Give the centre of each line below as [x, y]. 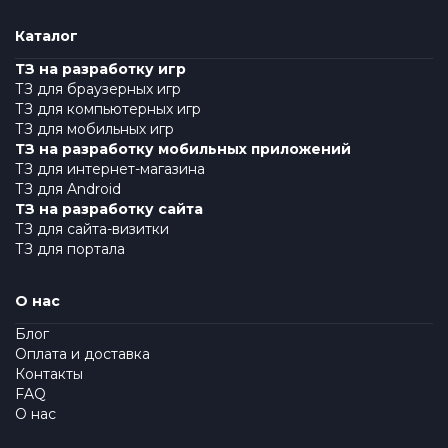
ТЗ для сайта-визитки [92, 229]
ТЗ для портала [70, 249]
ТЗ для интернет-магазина [110, 169]
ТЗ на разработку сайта [109, 209]
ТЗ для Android [68, 189]
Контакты [49, 374]
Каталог [46, 36]
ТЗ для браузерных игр [98, 89]
